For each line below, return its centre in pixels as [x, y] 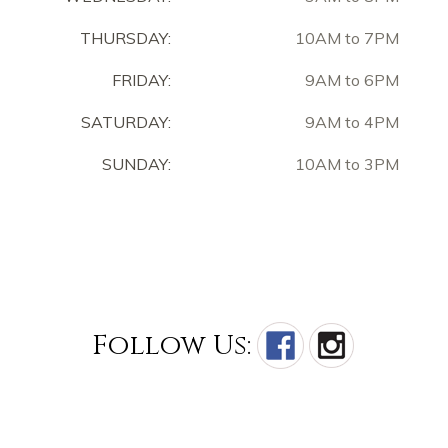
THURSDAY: [125, 38]
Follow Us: [171, 346]
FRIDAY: [137, 80]
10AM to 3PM [347, 164]
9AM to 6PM [352, 80]
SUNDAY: [136, 164]
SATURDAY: [122, 122]
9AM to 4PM [352, 122]
